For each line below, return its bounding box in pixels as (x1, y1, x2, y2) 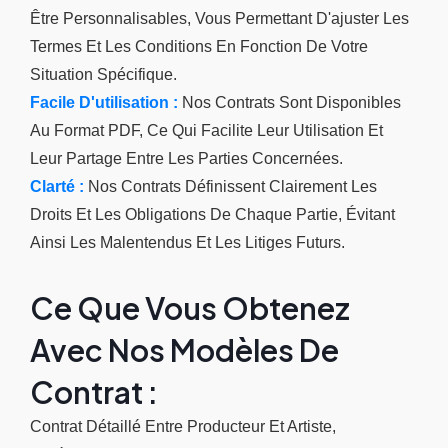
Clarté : (30, 177, 84, 195)
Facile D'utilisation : (30, 93, 178, 111)
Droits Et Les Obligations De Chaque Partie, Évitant (30, 205, 395, 223)
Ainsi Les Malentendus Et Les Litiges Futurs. (30, 233, 345, 251)
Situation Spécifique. (30, 65, 177, 83)
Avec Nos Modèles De (30, 330, 339, 369)
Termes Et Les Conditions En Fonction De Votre (30, 37, 368, 55)
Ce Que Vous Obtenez (30, 288, 350, 327)
